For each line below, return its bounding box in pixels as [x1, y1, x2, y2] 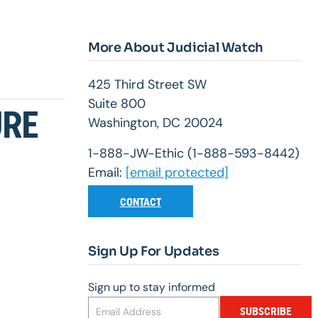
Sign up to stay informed [88, 280, 215, 295]
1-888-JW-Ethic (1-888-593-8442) [88, 145, 300, 163]
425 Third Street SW [88, 76, 207, 94]
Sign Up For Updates [88, 243, 219, 260]
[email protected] [126, 164, 229, 182]
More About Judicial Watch [88, 40, 263, 56]
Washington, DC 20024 [88, 114, 223, 132]
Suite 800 [88, 95, 146, 113]
